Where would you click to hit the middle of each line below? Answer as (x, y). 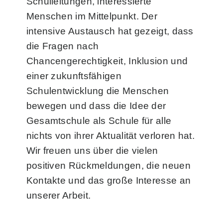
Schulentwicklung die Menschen (98, 91)
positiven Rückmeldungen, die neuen (108, 166)
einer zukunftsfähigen (74, 76)
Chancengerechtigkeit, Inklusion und (107, 61)
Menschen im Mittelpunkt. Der (92, 16)
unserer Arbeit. (58, 196)
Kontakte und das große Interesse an (109, 181)
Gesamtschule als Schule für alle (99, 121)
